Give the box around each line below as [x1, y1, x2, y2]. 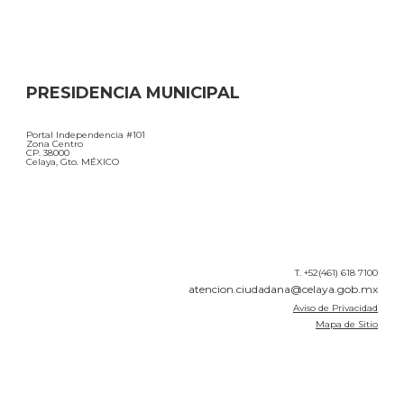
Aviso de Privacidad [293, 302, 378, 315]
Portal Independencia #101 [26, 129, 145, 142]
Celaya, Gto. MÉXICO [26, 156, 119, 169]
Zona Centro [26, 138, 83, 151]
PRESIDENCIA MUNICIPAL [26, 83, 240, 104]
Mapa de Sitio [316, 318, 378, 331]
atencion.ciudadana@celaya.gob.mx [188, 282, 378, 297]
